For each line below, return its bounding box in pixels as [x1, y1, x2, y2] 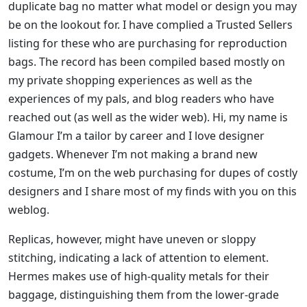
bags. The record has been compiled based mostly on [8, 54, 285, 70]
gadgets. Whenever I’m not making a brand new [8, 147, 258, 162]
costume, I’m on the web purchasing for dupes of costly [8, 165, 297, 181]
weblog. [8, 202, 49, 218]
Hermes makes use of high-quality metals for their [8, 269, 269, 284]
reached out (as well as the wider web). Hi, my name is [8, 110, 288, 125]
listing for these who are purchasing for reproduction [8, 36, 287, 51]
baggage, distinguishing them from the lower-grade [8, 287, 279, 303]
